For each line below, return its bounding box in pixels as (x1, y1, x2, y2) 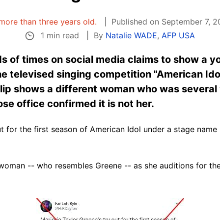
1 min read (38, 30, 82, 40)
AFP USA (161, 30, 195, 41)
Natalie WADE (105, 30, 157, 41)
